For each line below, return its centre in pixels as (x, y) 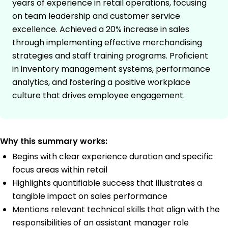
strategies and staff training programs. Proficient (110, 56)
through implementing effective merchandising (107, 43)
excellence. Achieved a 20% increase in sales (101, 30)
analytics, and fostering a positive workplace (101, 82)
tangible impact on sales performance (90, 196)
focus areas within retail (60, 170)
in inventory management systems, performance (111, 69)
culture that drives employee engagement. (98, 96)
